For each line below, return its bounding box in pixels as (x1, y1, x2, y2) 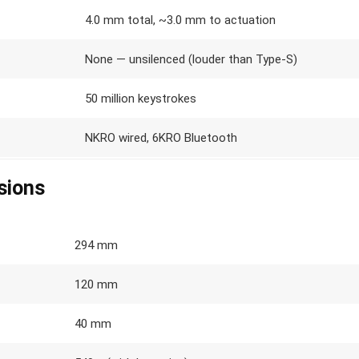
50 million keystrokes (85, 91, 196, 106)
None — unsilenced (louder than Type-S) (85, 52, 297, 67)
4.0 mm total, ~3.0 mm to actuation (85, 13, 276, 27)
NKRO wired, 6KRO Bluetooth (85, 131, 237, 145)
